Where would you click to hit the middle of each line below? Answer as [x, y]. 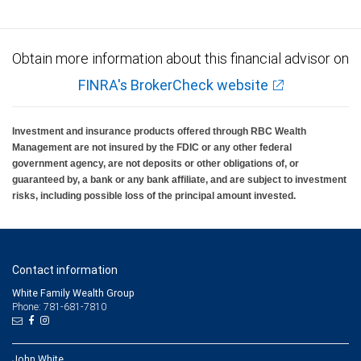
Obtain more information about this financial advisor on [180, 59]
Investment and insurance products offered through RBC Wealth [159, 132]
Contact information [65, 270]
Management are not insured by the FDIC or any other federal [152, 148]
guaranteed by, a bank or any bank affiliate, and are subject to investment [179, 180]
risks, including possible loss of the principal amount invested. [154, 196]
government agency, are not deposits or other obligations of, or [156, 164]
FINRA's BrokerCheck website [173, 85]
